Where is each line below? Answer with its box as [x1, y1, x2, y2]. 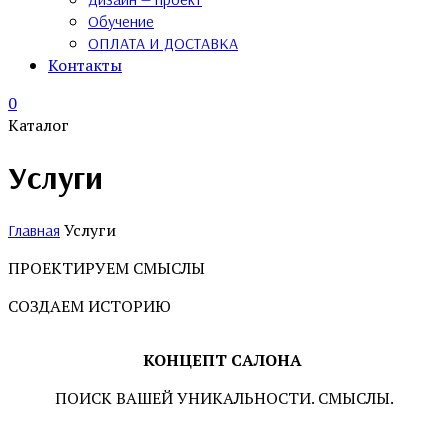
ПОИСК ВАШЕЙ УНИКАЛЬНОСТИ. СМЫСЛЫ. [54, 386, 394, 409]
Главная [8, 219, 60, 240]
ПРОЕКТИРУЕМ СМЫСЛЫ [8, 256, 205, 279]
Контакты [48, 53, 122, 76]
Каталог [8, 113, 69, 136]
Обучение [88, 10, 154, 31]
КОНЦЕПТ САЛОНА [142, 348, 306, 371]
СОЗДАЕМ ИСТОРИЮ [8, 294, 171, 317]
